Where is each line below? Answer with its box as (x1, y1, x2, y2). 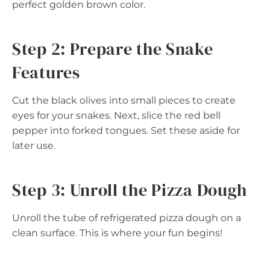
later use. (12, 139, 55, 151)
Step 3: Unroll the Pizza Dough (12, 178, 247, 201)
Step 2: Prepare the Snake (12, 37, 213, 60)
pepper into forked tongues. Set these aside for (12, 124, 240, 136)
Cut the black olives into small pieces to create (12, 94, 236, 106)
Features (12, 60, 80, 84)
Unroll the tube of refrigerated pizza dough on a (12, 212, 241, 224)
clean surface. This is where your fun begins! (12, 227, 222, 239)
